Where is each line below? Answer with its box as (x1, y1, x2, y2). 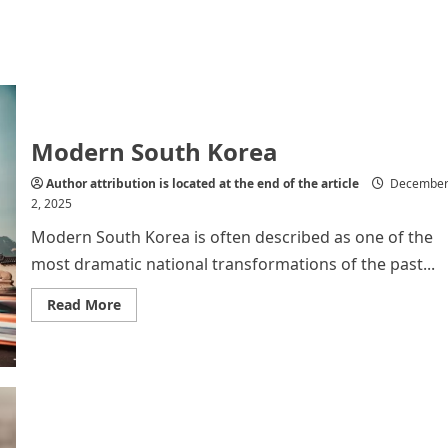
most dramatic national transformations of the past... (30, 252, 435, 275)
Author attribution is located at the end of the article (45, 174, 359, 192)
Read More (46, 294, 121, 314)
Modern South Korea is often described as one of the (30, 225, 433, 248)
